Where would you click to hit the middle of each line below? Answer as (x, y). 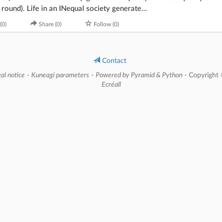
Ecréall (111, 84)
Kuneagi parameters (60, 75)
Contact (113, 61)
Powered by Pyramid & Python (139, 75)
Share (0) (50, 24)
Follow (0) (106, 24)
